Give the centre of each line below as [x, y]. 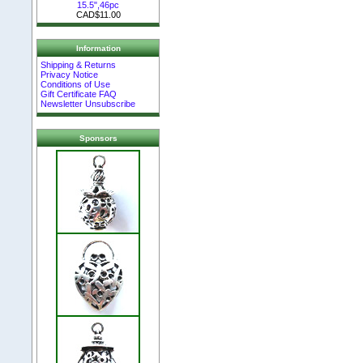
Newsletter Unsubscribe [88, 104]
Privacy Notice [70, 75]
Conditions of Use [76, 85]
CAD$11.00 [98, 14]
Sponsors [98, 138]
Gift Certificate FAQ [79, 94]
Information [98, 49]
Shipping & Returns [79, 65]
